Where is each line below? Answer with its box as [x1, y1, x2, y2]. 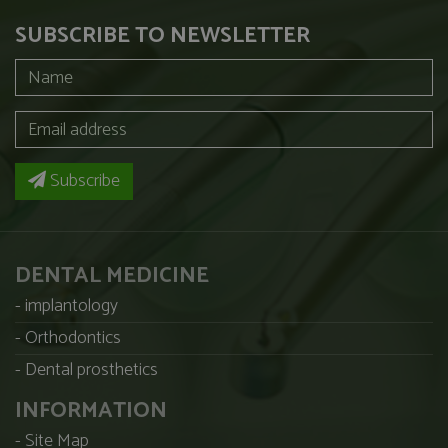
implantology [25, 291, 118, 322]
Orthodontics [25, 323, 121, 354]
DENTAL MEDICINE [15, 258, 209, 295]
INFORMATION [15, 393, 167, 430]
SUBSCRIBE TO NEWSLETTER [15, 18, 310, 55]
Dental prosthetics [25, 355, 158, 386]
